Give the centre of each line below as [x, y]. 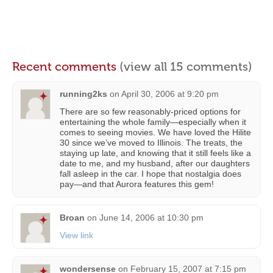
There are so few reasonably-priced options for [150, 112]
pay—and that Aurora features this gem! [137, 184]
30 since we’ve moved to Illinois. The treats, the [151, 143]
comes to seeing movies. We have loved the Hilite [155, 133]
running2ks [83, 94]
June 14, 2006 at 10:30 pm [151, 218]
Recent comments [66, 67]
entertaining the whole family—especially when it [153, 122]
